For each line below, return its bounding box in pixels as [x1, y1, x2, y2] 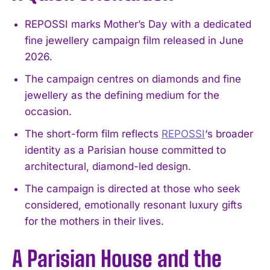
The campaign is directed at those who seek [25, 182, 240, 195]
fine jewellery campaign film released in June [25, 34, 243, 46]
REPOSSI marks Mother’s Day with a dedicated [25, 17, 251, 30]
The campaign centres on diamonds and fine [25, 72, 241, 85]
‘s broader [205, 127, 253, 140]
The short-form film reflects [25, 127, 162, 140]
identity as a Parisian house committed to [25, 143, 226, 156]
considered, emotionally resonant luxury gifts [25, 198, 242, 211]
